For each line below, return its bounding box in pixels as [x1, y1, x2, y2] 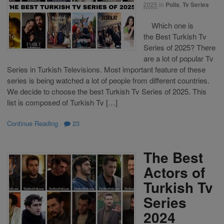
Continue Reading [7, 118, 58, 128]
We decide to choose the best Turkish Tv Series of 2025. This [7, 85, 206, 96]
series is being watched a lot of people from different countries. [7, 74, 209, 85]
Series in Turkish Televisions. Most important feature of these [7, 63, 205, 74]
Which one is [143, 19, 193, 30]
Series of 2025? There [143, 41, 215, 52]
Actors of [143, 161, 205, 182]
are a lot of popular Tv [143, 52, 213, 63]
